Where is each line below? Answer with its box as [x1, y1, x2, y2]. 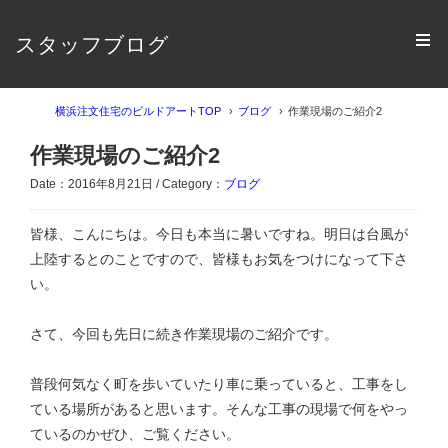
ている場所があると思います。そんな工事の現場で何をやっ [30, 400, 408, 417]
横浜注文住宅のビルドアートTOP [55, 105, 221, 117]
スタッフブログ [15, 32, 169, 56]
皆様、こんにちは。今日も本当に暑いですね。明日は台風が [30, 225, 408, 242]
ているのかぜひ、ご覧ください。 [30, 425, 240, 442]
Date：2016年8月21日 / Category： [30, 177, 224, 191]
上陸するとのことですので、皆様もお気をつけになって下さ [30, 250, 408, 267]
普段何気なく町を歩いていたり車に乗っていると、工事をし [30, 375, 408, 392]
